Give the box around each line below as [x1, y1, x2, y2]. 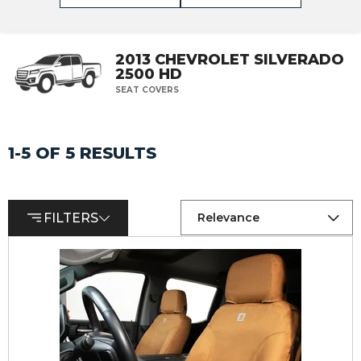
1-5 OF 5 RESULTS [8, 143, 156, 163]
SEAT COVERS [115, 85, 179, 95]
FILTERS [44, 210, 98, 226]
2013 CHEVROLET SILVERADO [115, 51, 344, 68]
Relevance [197, 210, 259, 225]
